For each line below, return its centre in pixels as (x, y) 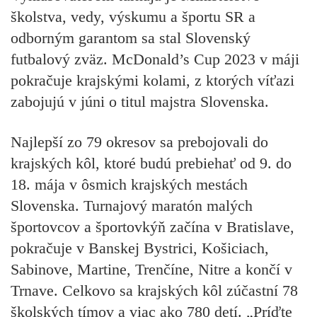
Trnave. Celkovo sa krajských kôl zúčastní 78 (154, 290)
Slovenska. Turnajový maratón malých (132, 205)
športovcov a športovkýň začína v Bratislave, (152, 226)
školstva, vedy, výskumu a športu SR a (133, 17)
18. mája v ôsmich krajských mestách (129, 184)
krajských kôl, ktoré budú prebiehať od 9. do (151, 163)
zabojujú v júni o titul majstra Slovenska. (140, 102)
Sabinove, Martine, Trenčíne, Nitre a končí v (151, 269)
